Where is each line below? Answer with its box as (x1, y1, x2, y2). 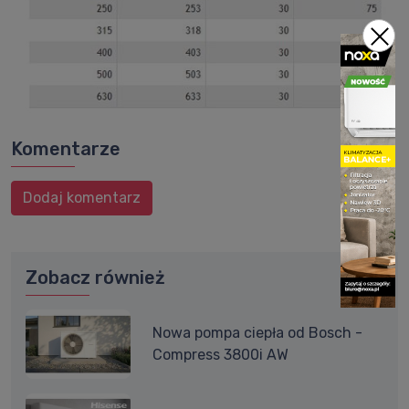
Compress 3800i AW (152, 346, 288, 364)
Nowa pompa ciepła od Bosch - (152, 324, 362, 342)
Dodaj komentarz (23, 189, 141, 207)
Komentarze (11, 138, 121, 161)
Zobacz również (26, 267, 165, 289)
